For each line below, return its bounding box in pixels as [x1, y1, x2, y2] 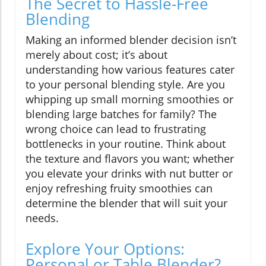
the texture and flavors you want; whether [26, 151, 234, 166]
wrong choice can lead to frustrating [26, 122, 206, 137]
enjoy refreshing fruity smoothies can [26, 181, 213, 196]
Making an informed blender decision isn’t [26, 33, 236, 47]
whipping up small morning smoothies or [26, 92, 233, 107]
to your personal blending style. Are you [26, 77, 225, 92]
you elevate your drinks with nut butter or [26, 166, 233, 181]
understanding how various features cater [26, 62, 235, 77]
